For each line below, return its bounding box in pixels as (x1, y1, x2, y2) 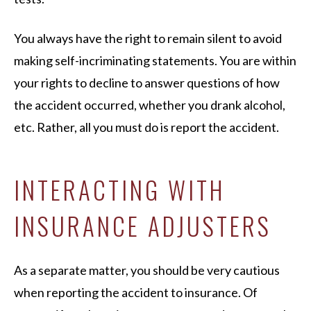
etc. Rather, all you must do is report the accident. (14, 119, 279, 135)
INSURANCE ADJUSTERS (14, 208, 271, 244)
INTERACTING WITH (14, 171, 225, 208)
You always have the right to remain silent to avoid (14, 31, 282, 46)
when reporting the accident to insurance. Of (14, 285, 258, 300)
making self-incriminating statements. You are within (14, 53, 296, 68)
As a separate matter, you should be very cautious (14, 262, 280, 278)
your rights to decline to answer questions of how (14, 75, 280, 90)
